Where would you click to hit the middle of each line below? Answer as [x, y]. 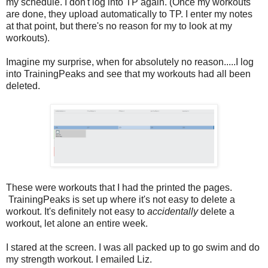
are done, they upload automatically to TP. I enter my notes [129, 14]
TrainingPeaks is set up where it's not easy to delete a [121, 199]
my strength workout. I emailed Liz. [79, 259]
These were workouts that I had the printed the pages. [119, 187]
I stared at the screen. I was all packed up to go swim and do [133, 247]
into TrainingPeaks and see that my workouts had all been [128, 74]
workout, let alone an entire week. [77, 223]
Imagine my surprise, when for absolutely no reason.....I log [130, 62]
